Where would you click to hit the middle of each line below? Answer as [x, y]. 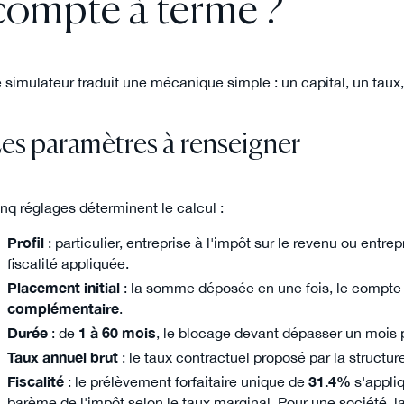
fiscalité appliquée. [68, 263]
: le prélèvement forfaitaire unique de [186, 381]
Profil [25, 242]
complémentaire [63, 308]
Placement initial [63, 287]
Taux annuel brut [62, 357]
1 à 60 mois [117, 332]
